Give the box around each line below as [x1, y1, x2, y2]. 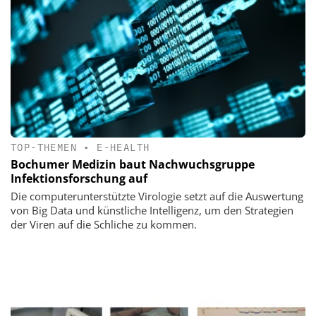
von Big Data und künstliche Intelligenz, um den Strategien [11, 203, 293, 218]
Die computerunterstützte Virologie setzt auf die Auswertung [11, 189, 303, 204]
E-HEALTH [97, 141, 150, 154]
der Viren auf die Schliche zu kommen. [11, 217, 197, 232]
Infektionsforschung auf [11, 171, 147, 187]
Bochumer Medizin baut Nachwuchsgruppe [11, 157, 255, 173]
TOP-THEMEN [11, 141, 78, 154]
